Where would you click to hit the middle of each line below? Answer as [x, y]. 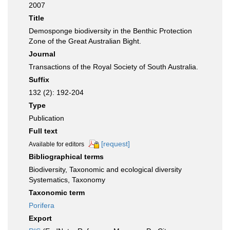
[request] [116, 144]
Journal [42, 54]
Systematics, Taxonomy [67, 180]
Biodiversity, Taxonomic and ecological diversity [105, 170]
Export [40, 218]
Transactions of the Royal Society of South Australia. [113, 67]
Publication [46, 118]
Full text [43, 131]
